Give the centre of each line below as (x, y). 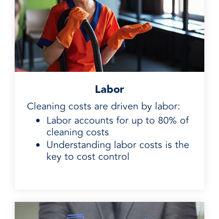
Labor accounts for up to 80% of (118, 121)
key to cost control (88, 156)
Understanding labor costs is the (118, 145)
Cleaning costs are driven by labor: (104, 107)
